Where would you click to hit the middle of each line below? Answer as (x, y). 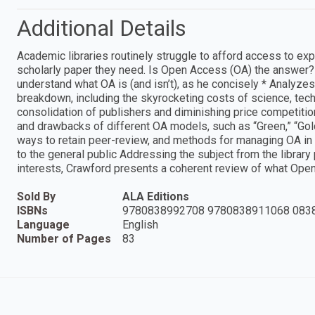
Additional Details (102, 28)
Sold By (36, 196)
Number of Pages (64, 238)
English (140, 224)
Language (43, 224)
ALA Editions (156, 196)
